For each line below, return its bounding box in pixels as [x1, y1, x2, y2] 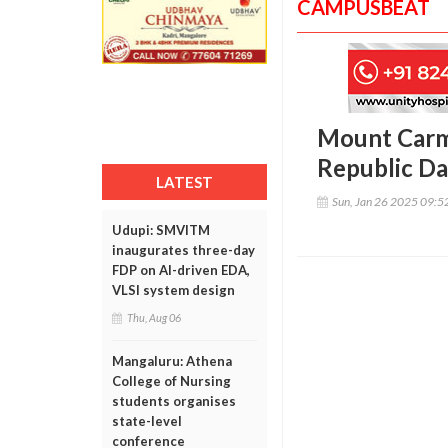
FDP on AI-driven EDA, [112, 262, 250, 278]
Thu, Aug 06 [127, 311, 181, 324]
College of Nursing [112, 373, 231, 389]
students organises [112, 393, 236, 409]
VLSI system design [112, 282, 235, 298]
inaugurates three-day [112, 242, 255, 258]
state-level [112, 413, 182, 429]
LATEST [156, 173, 213, 191]
